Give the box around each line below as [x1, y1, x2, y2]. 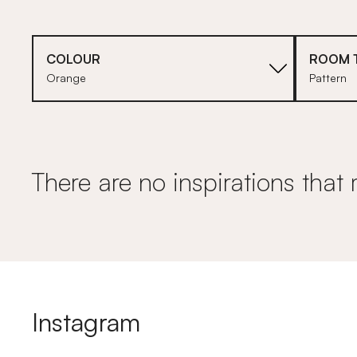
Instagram [32, 306, 140, 338]
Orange [46, 71, 86, 84]
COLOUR [46, 51, 100, 67]
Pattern [309, 71, 347, 84]
